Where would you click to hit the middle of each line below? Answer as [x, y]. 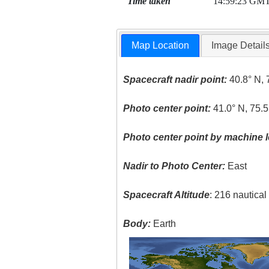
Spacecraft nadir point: [175, 80]
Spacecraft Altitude [167, 195]
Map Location [161, 46]
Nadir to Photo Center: [174, 166]
